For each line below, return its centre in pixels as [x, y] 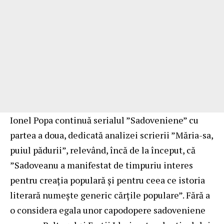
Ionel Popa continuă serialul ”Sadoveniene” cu [104, 120]
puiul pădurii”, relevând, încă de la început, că [103, 150]
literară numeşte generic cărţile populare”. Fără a [110, 195]
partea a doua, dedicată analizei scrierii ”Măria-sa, [111, 135]
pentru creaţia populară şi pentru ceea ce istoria [107, 180]
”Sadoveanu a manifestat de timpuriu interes [101, 165]
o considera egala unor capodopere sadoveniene [108, 210]
